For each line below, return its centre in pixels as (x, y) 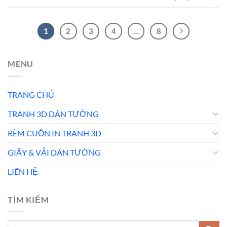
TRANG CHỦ (31, 94)
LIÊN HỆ (23, 171)
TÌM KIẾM (28, 199)
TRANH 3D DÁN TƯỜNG (53, 113)
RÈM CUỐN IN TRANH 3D (54, 133)
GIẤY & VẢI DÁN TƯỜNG (54, 152)
